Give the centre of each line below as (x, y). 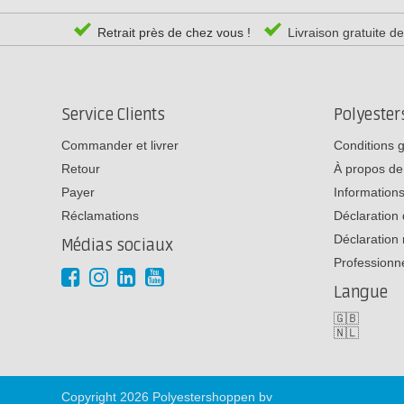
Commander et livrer (120, 145)
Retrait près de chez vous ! (172, 33)
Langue (361, 292)
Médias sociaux (117, 245)
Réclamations (100, 215)
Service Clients (113, 115)
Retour (81, 168)
